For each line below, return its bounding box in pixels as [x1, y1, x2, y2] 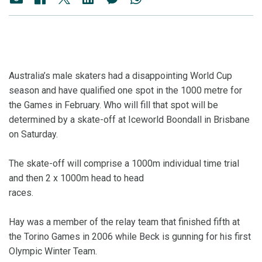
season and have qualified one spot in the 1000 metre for [9, 85, 242, 96]
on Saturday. [9, 129, 58, 140]
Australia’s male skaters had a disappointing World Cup [9, 70, 232, 82]
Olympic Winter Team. [9, 246, 97, 257]
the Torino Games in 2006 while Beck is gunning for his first [9, 231, 251, 243]
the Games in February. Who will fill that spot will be [9, 99, 218, 111]
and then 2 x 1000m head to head [9, 173, 144, 184]
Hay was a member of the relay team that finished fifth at [9, 216, 240, 228]
